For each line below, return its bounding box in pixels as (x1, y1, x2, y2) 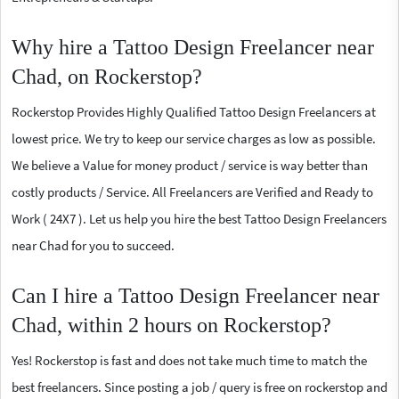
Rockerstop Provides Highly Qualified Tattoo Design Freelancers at (12, 102, 376, 120)
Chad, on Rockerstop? (12, 64, 202, 88)
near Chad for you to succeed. (12, 236, 175, 254)
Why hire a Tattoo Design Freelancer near (12, 35, 374, 59)
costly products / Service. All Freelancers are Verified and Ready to (12, 183, 373, 200)
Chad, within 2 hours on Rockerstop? (12, 313, 331, 337)
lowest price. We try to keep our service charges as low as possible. (12, 129, 376, 147)
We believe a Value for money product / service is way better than (12, 156, 368, 174)
